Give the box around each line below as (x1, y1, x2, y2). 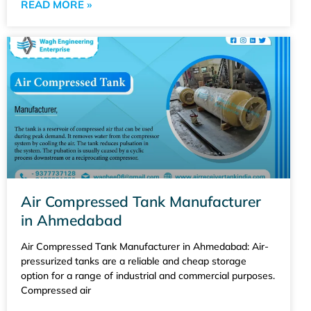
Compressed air (21, 283, 91, 296)
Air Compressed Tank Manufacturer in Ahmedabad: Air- (21, 239, 269, 253)
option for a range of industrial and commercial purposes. (21, 269, 275, 282)
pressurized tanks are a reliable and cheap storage (21, 254, 246, 267)
